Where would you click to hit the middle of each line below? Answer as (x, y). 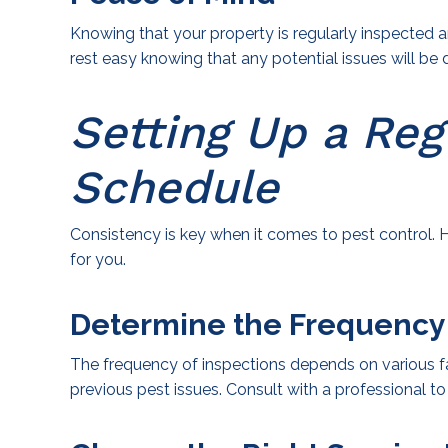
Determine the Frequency (258, 325)
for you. (98, 260)
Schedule (174, 187)
